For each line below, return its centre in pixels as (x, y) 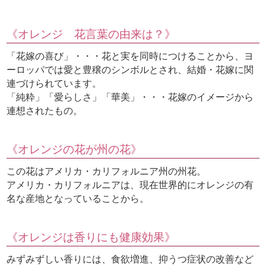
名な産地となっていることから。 (78, 199)
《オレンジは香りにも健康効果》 (91, 237)
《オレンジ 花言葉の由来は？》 (91, 34)
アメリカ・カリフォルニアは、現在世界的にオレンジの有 (130, 185)
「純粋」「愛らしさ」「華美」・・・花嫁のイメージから (130, 97)
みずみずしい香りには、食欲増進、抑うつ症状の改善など (130, 259)
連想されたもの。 (45, 111)
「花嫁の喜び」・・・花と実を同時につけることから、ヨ (130, 56)
